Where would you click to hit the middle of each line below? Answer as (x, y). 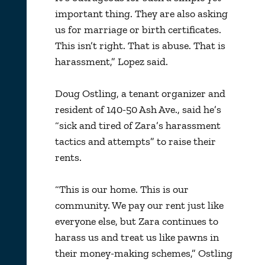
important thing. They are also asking (141, 13)
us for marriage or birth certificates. (138, 29)
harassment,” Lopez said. (111, 61)
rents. (68, 157)
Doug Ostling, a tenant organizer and (140, 93)
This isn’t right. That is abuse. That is (140, 45)
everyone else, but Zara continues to (136, 221)
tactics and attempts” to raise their (135, 141)
